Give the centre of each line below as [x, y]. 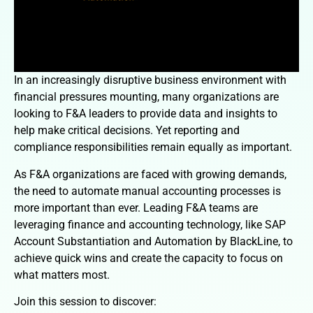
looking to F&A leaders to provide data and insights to [146, 114]
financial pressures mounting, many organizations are [146, 97]
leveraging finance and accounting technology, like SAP [150, 224]
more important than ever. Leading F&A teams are [136, 208]
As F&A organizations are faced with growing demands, [150, 174]
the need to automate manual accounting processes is [147, 191]
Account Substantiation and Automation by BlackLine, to [153, 241]
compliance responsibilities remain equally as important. [153, 147]
